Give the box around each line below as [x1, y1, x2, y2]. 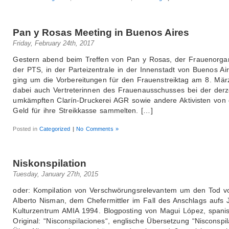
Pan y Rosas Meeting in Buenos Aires [13, 27, 190, 38]
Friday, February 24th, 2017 [13, 39, 95, 47]
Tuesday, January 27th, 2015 [13, 170, 99, 178]
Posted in [13, 125, 40, 132]
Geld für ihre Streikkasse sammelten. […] [13, 106, 153, 114]
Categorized [39, 125, 71, 132]
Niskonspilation [13, 157, 87, 169]
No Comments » [76, 125, 119, 132]
